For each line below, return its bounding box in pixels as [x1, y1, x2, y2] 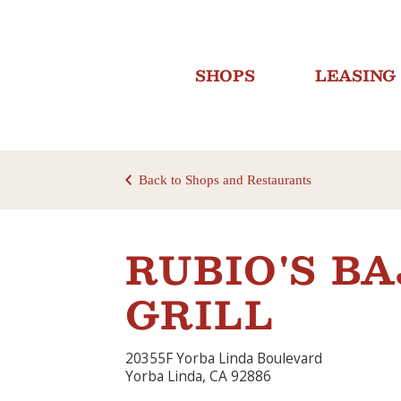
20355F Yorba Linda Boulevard [125, 349, 322, 369]
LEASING [314, 62, 396, 88]
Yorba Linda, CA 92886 [125, 367, 271, 387]
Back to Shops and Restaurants [139, 172, 311, 187]
